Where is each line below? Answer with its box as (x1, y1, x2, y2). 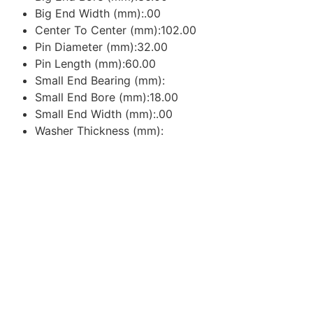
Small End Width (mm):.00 (35, 107, 173, 122)
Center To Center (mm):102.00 (35, 23, 196, 38)
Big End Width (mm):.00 (35, 6, 161, 21)
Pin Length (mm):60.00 (35, 57, 156, 71)
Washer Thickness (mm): (35, 124, 163, 138)
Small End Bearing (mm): (35, 73, 165, 88)
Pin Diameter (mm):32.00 (35, 40, 168, 54)
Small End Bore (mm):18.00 (35, 90, 178, 105)
